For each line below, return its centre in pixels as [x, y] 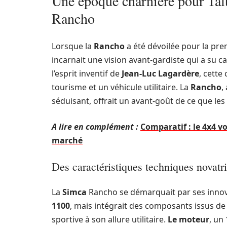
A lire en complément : [95, 127]
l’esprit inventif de [87, 73]
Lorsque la [73, 46]
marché [67, 140]
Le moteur [188, 219]
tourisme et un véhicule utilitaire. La [121, 87]
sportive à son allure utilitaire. [110, 219]
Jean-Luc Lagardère [160, 73]
